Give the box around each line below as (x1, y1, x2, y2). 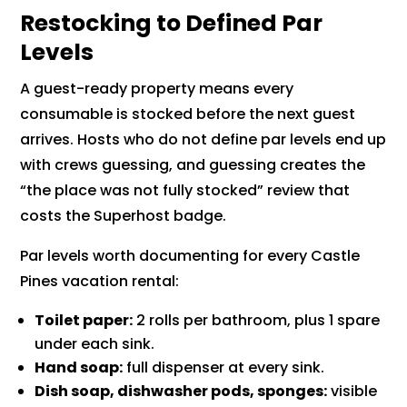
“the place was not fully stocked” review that (20, 180, 351, 202)
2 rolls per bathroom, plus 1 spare (133, 310, 381, 332)
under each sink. (35, 333, 155, 355)
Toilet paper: (35, 310, 134, 332)
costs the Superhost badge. (20, 205, 227, 227)
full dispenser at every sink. (123, 357, 325, 379)
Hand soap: (35, 357, 124, 379)
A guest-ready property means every (20, 78, 294, 100)
